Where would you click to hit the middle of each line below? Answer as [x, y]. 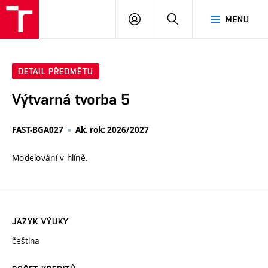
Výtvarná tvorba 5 [71, 100]
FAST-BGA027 [38, 130]
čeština [26, 241]
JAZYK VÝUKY [41, 222]
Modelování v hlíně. [50, 158]
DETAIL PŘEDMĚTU [56, 71]
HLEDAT [194, 19]
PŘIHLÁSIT [162, 19]
